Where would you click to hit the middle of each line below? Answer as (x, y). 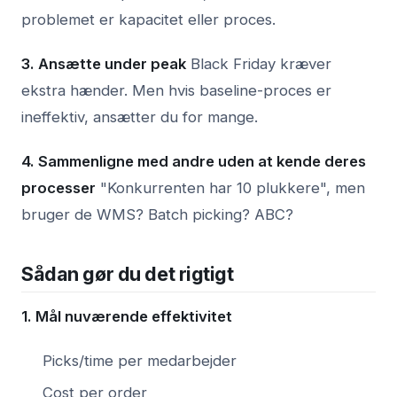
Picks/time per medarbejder (140, 361)
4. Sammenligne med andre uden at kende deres (194, 162)
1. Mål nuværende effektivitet (127, 317)
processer (58, 188)
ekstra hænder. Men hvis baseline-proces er (176, 91)
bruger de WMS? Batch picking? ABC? (157, 215)
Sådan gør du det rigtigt (128, 274)
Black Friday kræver (259, 64)
